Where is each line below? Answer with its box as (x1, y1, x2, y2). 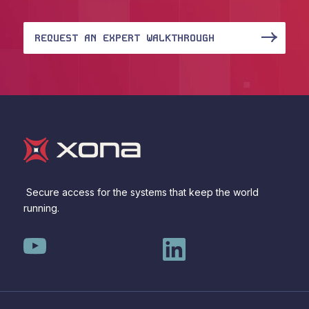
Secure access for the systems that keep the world (23, 186, 259, 199)
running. (23, 202, 59, 215)
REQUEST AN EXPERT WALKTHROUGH (34, 31, 215, 46)
